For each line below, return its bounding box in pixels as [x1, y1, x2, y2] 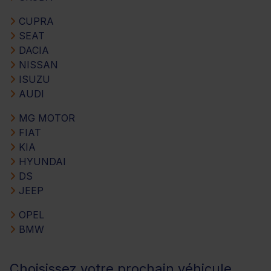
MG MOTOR [16, 111, 75, 124]
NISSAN [16, 58, 58, 71]
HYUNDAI [16, 155, 66, 168]
